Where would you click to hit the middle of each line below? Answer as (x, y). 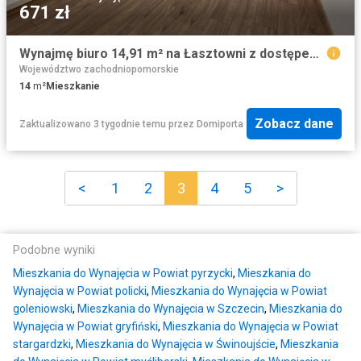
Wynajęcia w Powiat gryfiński (85, 327)
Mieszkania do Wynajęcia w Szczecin (171, 309)
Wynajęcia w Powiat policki (80, 291)
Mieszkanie (73, 86)
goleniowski (43, 309)
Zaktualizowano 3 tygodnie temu (93, 124)
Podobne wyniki (54, 251)
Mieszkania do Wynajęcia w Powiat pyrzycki (123, 274)
